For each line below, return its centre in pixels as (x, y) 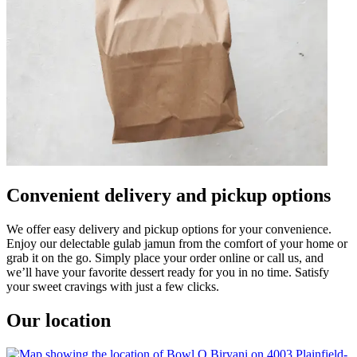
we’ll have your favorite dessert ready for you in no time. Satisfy (168, 272)
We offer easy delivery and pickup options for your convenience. (169, 229)
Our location (59, 320)
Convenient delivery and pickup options (169, 195)
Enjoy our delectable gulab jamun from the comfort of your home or (177, 243)
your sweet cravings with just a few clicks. (113, 286)
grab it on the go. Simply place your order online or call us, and (165, 257)
